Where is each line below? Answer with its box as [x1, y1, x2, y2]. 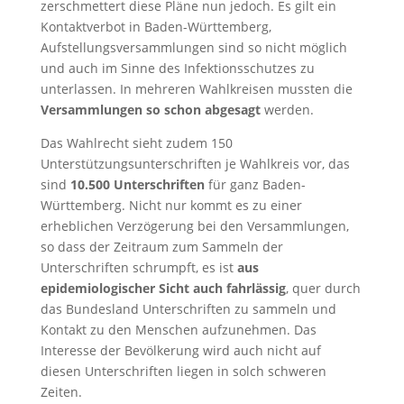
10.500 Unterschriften [69, 175, 205, 193]
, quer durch [285, 279, 361, 297]
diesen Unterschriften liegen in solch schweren [40, 362, 326, 380]
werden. [260, 100, 314, 118]
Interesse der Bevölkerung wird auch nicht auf [40, 341, 321, 359]
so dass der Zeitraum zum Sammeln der [40, 237, 283, 255]
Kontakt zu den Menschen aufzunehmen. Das [40, 320, 317, 338]
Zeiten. [40, 382, 82, 400]
